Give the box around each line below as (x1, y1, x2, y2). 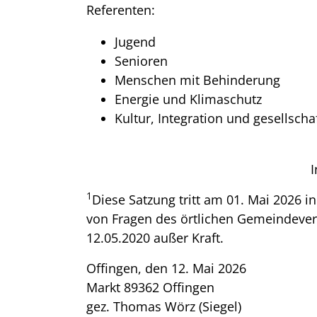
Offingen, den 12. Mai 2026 (86, 260, 246, 277)
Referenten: (86, 1, 155, 18)
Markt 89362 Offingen (86, 279, 214, 296)
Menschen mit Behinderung (115, 71, 280, 88)
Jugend (115, 33, 156, 50)
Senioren (115, 52, 168, 69)
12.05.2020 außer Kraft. (86, 229, 224, 246)
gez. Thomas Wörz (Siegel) (86, 298, 241, 315)
